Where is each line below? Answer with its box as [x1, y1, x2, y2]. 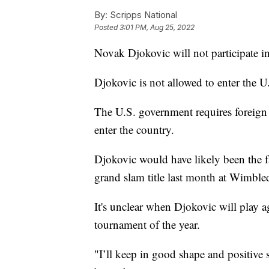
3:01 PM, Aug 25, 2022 [119, 23, 195, 32]
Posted [94, 23, 119, 32]
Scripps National [107, 9, 177, 21]
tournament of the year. [94, 217, 200, 232]
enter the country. [94, 122, 174, 138]
